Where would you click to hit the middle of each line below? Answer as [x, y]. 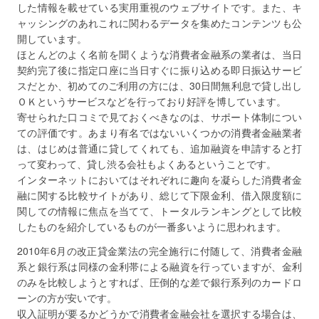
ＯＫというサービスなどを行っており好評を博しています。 [152, 101]
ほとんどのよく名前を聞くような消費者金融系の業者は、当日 [159, 54]
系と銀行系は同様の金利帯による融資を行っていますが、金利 [159, 266]
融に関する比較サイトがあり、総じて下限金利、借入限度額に [159, 195]
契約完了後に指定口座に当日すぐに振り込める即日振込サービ [159, 70]
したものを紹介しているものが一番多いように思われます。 [152, 226]
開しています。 [52, 38]
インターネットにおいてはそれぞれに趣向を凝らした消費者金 [159, 179]
